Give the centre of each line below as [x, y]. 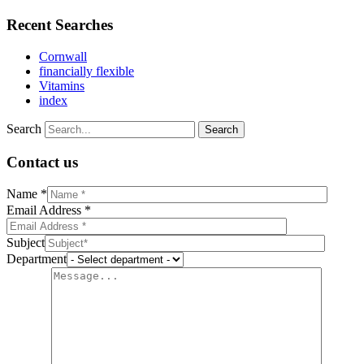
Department [37, 259]
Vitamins [62, 85]
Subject [26, 243]
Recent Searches [60, 25]
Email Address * [49, 210]
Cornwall [63, 56]
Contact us [42, 162]
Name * [27, 194]
